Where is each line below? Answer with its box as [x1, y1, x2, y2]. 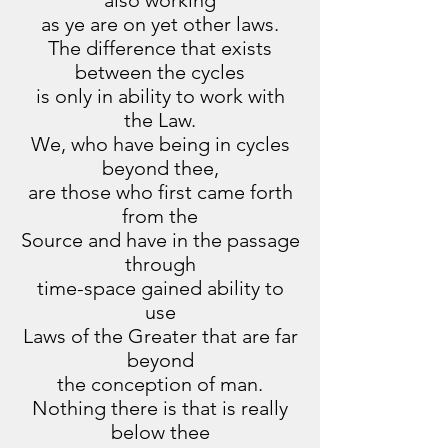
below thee [110, 420, 210, 444]
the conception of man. [57, 372, 263, 396]
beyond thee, [101, 156, 219, 180]
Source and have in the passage [20, 228, 300, 252]
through [124, 252, 196, 276]
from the [122, 204, 198, 228]
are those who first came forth [27, 180, 293, 204]
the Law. [124, 108, 196, 132]
